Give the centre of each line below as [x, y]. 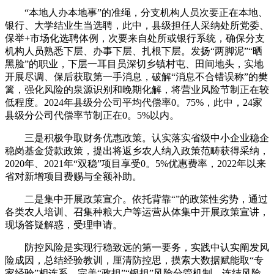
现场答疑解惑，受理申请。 [64, 225]
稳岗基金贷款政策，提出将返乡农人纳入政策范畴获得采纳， [137, 151]
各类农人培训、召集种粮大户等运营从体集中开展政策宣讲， [137, 212]
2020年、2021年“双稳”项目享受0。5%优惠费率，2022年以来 [135, 164]
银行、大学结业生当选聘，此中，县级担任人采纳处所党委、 [137, 25]
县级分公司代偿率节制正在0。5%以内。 [92, 115]
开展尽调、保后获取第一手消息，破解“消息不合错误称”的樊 [136, 77]
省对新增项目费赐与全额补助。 [73, 176]
